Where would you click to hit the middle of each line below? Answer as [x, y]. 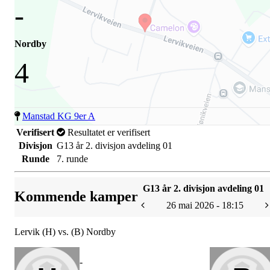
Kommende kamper [76, 197]
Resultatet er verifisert [108, 132]
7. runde [72, 159]
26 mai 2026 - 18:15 [205, 205]
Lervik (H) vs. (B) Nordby [65, 231]
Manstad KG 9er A [59, 116]
